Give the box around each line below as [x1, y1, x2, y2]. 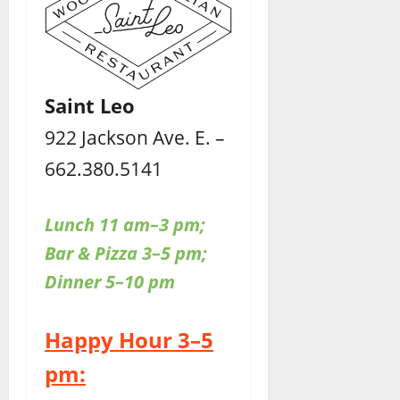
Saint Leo [45, 92, 135, 120]
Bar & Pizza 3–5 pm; [45, 241, 207, 266]
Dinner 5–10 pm [45, 270, 175, 295]
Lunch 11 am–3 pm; [45, 212, 205, 237]
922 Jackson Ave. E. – [45, 124, 225, 151]
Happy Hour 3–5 [45, 325, 213, 355]
